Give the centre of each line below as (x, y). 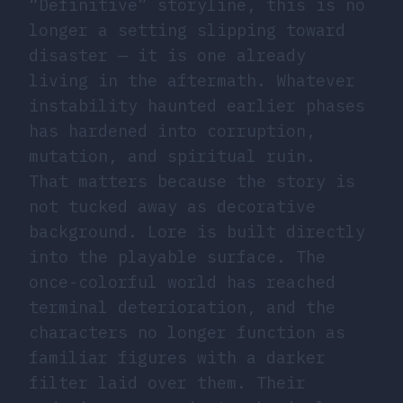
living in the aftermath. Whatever (192, 80)
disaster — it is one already (167, 55)
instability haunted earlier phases (197, 105)
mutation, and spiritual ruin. (172, 156)
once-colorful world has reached (182, 282)
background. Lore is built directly (197, 231)
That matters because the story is (192, 181)
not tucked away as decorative (172, 206)
